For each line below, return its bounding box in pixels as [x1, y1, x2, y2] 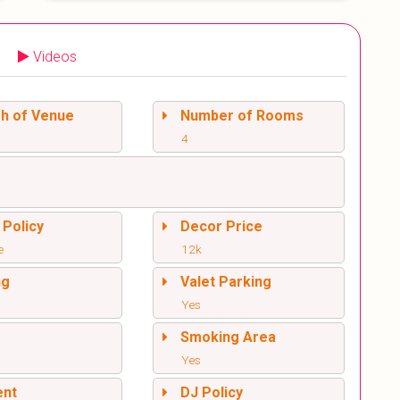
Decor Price [179, 218, 262, 236]
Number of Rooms [179, 107, 304, 125]
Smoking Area [179, 329, 276, 346]
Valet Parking [179, 273, 271, 291]
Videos [33, 48, 77, 66]
